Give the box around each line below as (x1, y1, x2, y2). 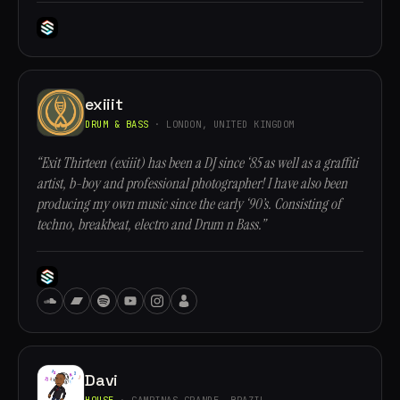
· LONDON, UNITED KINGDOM (148, 117, 295, 130)
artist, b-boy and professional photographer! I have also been (37, 174, 347, 193)
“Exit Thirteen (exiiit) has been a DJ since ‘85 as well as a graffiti (37, 154, 358, 172)
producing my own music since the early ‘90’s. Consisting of (37, 195, 341, 213)
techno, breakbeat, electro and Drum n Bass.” (37, 215, 265, 234)
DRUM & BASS (85, 117, 149, 130)
